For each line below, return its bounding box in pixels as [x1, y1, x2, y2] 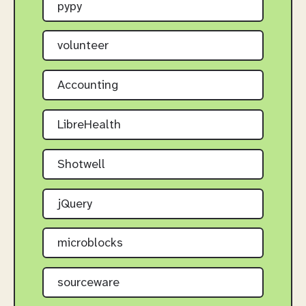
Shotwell [57, 158, 105, 171]
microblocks [57, 237, 123, 251]
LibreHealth [57, 118, 121, 132]
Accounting [57, 79, 118, 93]
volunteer [57, 40, 109, 53]
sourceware [57, 277, 120, 290]
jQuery [57, 197, 92, 211]
